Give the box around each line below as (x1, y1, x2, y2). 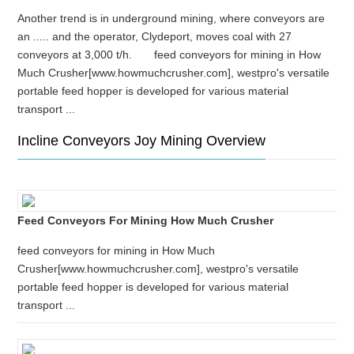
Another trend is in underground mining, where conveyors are (17, 12, 326, 24)
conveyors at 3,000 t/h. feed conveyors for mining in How (17, 48, 322, 61)
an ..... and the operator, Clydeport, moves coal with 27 (17, 30, 292, 43)
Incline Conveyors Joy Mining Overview (17, 133, 266, 149)
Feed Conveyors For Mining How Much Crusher (17, 214, 274, 227)
